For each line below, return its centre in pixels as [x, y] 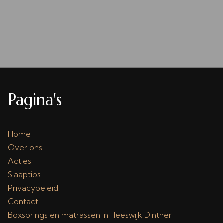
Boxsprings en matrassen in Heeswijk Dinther [90, 215]
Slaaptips [24, 174]
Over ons [25, 147]
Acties [20, 161]
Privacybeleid [33, 188]
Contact [23, 201]
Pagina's [35, 100]
